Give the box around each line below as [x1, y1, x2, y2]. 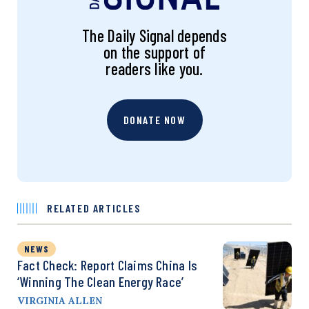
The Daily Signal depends [82, 26, 227, 46]
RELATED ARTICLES [47, 201, 141, 215]
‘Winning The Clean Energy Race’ [17, 273, 184, 290]
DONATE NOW [123, 113, 186, 127]
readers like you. [106, 59, 203, 79]
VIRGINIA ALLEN [17, 295, 102, 308]
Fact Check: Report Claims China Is [17, 257, 198, 274]
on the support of [103, 42, 206, 63]
